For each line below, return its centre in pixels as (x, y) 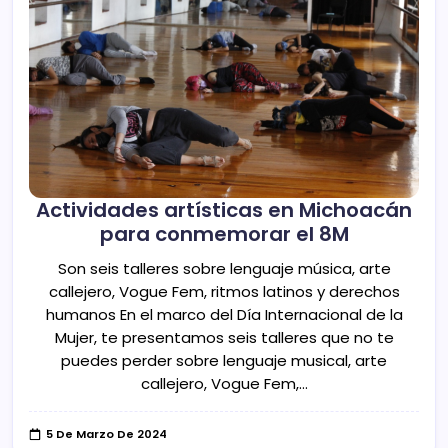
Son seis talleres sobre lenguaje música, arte (224, 269)
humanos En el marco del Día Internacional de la (224, 315)
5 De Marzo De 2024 (107, 434)
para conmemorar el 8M (224, 233)
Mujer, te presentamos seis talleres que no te (224, 338)
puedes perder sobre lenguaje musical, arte (224, 361)
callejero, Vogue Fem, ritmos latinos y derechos (224, 292)
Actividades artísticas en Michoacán (224, 209)
